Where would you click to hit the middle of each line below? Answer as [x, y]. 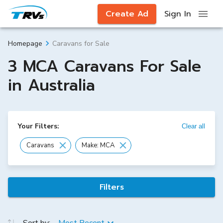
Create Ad [127, 14]
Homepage [25, 44]
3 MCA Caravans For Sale [105, 66]
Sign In [178, 14]
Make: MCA [98, 145]
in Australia [52, 85]
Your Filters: [39, 126]
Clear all [193, 126]
